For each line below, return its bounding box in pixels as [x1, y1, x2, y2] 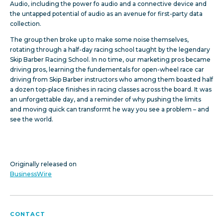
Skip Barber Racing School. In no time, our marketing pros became [10, 56, 211, 64]
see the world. [10, 115, 53, 123]
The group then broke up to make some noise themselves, [10, 36, 189, 44]
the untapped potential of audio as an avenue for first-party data [10, 10, 203, 18]
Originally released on [10, 160, 77, 168]
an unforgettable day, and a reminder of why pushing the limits [10, 96, 201, 104]
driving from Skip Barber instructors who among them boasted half [10, 76, 213, 84]
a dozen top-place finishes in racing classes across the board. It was [10, 86, 212, 94]
